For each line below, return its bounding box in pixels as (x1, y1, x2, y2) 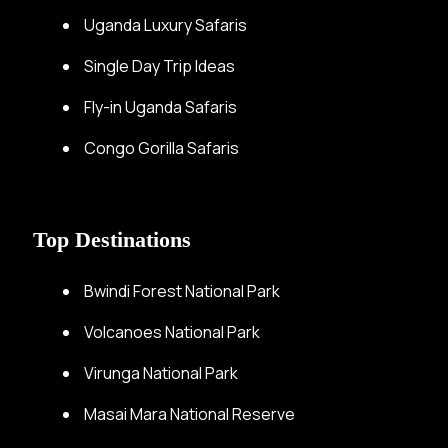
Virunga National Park (84, 361, 238, 384)
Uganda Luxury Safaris (84, 13, 247, 36)
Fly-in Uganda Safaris (84, 95, 237, 118)
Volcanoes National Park (84, 320, 260, 343)
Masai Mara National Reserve (84, 402, 295, 425)
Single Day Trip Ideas (84, 54, 235, 77)
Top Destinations (33, 226, 191, 252)
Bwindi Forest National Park (84, 279, 280, 302)
